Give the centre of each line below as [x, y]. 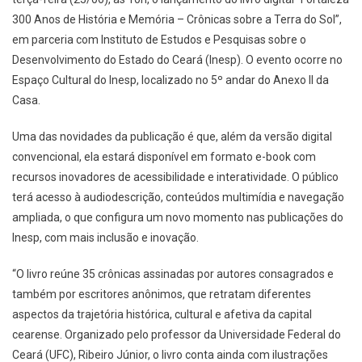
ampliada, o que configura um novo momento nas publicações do [178, 218]
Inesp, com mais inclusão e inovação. [105, 238]
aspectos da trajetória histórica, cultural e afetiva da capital [162, 315]
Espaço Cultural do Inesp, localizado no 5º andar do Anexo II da [170, 80]
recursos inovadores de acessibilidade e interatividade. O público [175, 177]
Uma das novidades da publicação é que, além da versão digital [172, 137]
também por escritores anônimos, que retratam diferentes [162, 295]
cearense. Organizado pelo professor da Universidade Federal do [177, 335]
